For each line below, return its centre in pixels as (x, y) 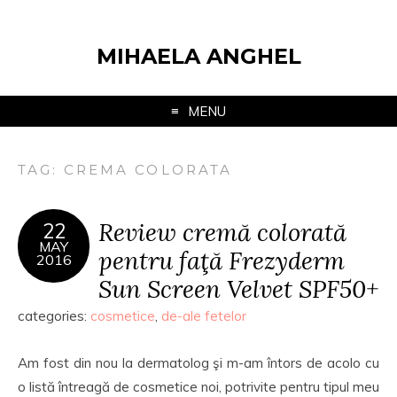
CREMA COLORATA (148, 170)
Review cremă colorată (222, 232)
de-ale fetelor (204, 316)
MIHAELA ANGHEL (198, 56)
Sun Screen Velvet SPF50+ (239, 288)
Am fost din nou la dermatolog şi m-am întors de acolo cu (198, 363)
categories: (54, 316)
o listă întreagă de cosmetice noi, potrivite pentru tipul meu (198, 387)
